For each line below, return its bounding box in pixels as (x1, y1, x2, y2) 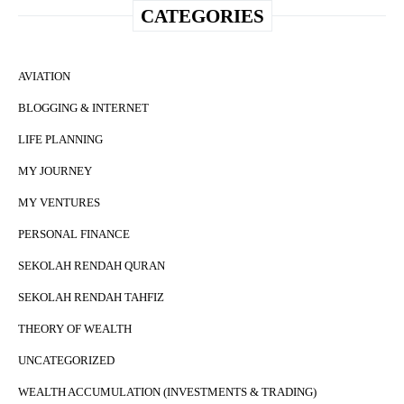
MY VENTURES (18, 196, 100, 210)
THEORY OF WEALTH (18, 322, 132, 336)
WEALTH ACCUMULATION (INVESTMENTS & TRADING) (18, 385, 317, 399)
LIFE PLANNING (18, 133, 103, 147)
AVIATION (18, 69, 70, 84)
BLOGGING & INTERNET (18, 101, 149, 115)
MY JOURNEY (18, 164, 92, 179)
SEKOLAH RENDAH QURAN (18, 259, 165, 273)
